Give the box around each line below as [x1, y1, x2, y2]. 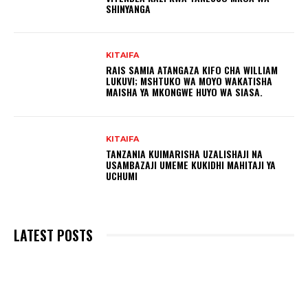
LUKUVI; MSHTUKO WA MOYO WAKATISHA [106, 74, 273, 89]
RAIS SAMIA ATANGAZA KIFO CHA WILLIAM [106, 63, 278, 78]
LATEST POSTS [14, 224, 93, 245]
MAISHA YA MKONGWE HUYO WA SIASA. [106, 85, 263, 100]
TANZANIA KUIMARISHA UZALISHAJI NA [106, 146, 263, 162]
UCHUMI [106, 168, 138, 184]
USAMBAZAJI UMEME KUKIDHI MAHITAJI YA [106, 157, 276, 173]
